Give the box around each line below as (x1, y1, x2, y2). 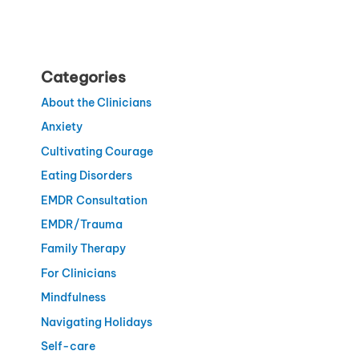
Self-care (40, 339, 95, 353)
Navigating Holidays (40, 314, 152, 329)
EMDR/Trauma (40, 216, 123, 232)
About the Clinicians (40, 95, 151, 110)
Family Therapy (40, 241, 126, 256)
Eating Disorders (40, 168, 132, 184)
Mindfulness (40, 290, 106, 305)
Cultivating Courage (40, 143, 153, 159)
